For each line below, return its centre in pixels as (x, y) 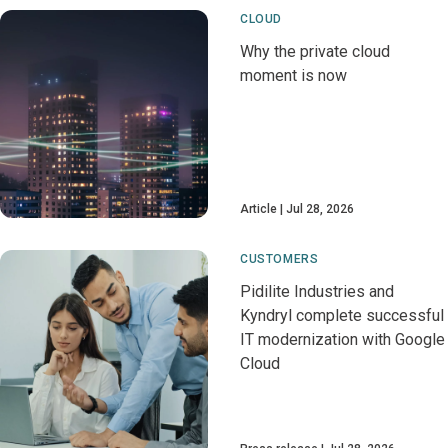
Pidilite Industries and (317, 291)
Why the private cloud (315, 51)
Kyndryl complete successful (342, 315)
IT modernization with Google (342, 339)
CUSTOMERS (279, 259)
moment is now (293, 75)
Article (258, 209)
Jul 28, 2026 (320, 209)
